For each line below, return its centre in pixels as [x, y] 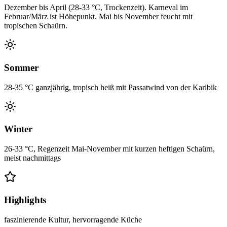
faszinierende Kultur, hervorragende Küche [73, 219]
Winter [18, 129]
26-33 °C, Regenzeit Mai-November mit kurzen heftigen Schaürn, [109, 149]
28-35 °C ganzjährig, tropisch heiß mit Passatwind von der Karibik [110, 87]
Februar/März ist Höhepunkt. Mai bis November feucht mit [98, 17]
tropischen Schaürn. [36, 26]
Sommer [21, 67]
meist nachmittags [32, 158]
